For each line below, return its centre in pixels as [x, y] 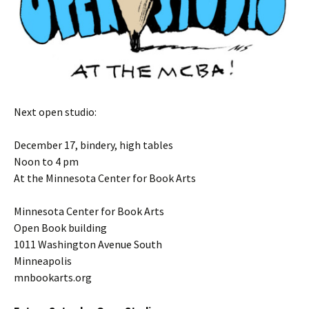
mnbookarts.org [53, 277]
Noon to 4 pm [46, 161]
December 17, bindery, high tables [93, 144]
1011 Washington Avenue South [88, 244]
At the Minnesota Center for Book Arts [105, 178]
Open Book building [60, 227]
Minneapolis [43, 260]
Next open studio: [55, 111]
